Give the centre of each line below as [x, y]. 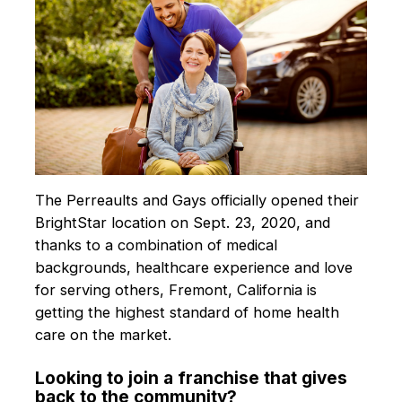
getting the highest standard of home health [187, 312]
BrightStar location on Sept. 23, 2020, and [182, 223]
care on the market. [103, 335]
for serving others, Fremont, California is [175, 290]
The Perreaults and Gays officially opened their [197, 200]
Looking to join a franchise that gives [191, 378]
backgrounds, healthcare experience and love [193, 267]
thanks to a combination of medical [156, 245]
